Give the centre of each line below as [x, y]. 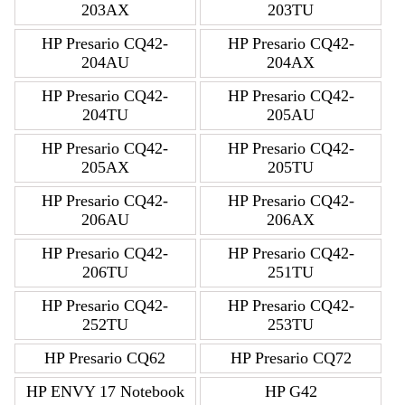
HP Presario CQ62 [105, 358]
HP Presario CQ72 [291, 358]
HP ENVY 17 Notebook [105, 392]
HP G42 [291, 392]
